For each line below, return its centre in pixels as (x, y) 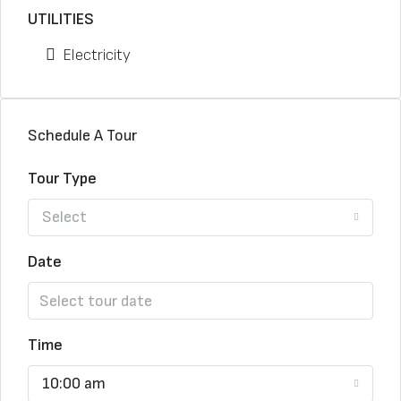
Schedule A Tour (82, 136)
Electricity (97, 55)
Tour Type (62, 179)
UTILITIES (61, 19)
